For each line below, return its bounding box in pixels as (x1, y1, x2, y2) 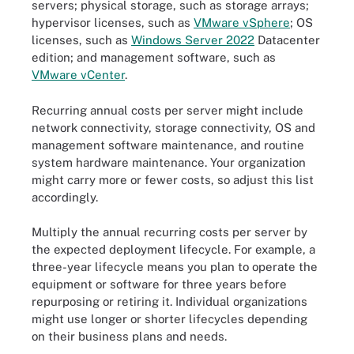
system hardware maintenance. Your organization (32, 155, 306, 169)
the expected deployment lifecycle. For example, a (32, 243, 315, 256)
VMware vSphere (194, 16, 290, 29)
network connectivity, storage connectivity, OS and (32, 120, 315, 134)
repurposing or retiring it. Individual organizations (32, 295, 307, 308)
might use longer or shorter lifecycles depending (32, 312, 307, 326)
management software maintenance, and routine (32, 137, 304, 152)
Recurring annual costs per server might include (32, 103, 303, 117)
